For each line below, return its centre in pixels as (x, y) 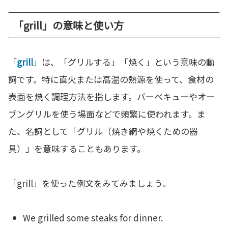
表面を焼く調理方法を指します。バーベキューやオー (111, 97)
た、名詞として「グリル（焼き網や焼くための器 (103, 131)
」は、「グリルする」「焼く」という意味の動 (124, 62)
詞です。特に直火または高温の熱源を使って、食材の (111, 79)
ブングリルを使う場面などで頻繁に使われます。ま (107, 114)
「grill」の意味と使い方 (68, 25)
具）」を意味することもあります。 (77, 149)
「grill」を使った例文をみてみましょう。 (90, 183)
